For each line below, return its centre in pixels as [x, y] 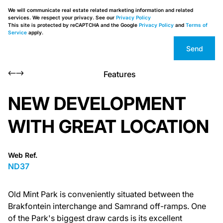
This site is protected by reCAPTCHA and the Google [73, 25]
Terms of [197, 25]
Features [119, 74]
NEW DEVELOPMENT [97, 104]
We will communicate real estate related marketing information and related [101, 10]
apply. [35, 32]
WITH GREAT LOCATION [109, 126]
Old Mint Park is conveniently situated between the [101, 194]
